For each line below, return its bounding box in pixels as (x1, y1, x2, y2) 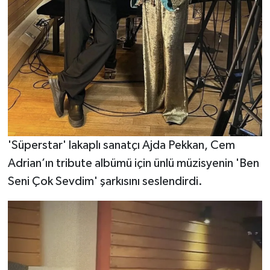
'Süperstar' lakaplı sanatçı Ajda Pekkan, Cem (7, 139, 235, 151)
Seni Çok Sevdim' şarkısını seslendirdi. (7, 175, 202, 187)
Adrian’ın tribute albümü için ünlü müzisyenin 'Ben (7, 157, 259, 169)
